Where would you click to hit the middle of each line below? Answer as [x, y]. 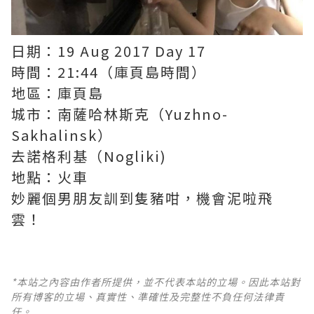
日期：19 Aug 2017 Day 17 [109, 51]
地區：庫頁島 [57, 93]
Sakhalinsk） [62, 135]
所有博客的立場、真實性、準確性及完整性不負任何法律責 [148, 296]
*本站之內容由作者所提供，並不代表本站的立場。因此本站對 [156, 282]
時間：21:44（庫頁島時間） [109, 72]
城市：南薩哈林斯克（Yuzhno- [120, 114]
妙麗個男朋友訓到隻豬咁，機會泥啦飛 [142, 198]
